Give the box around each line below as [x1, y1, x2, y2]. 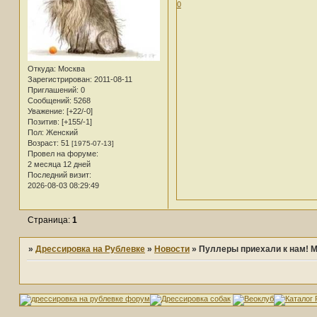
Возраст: [27, 138, 59, 147]
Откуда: [27, 64, 56, 73]
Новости [154, 244, 190, 255]
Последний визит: [27, 170, 91, 179]
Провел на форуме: [27, 149, 98, 158]
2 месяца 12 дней [27, 159, 91, 168]
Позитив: [27, 117, 59, 126]
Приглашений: [27, 85, 79, 94]
